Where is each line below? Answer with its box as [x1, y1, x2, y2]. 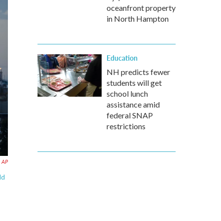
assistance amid [107, 100, 160, 109]
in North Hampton [107, 14, 169, 23]
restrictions [107, 121, 146, 131]
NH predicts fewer [107, 67, 170, 76]
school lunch [107, 89, 148, 98]
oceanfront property [107, 3, 176, 12]
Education [107, 53, 138, 63]
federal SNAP [107, 110, 153, 120]
